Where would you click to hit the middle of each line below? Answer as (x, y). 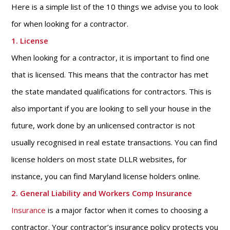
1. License (30, 41)
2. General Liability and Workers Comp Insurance (102, 193)
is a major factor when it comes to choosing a (127, 210)
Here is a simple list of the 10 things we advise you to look (115, 7)
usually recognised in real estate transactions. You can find (114, 142)
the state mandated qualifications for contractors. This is (112, 91)
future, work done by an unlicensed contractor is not (103, 125)
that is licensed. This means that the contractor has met (110, 74)
